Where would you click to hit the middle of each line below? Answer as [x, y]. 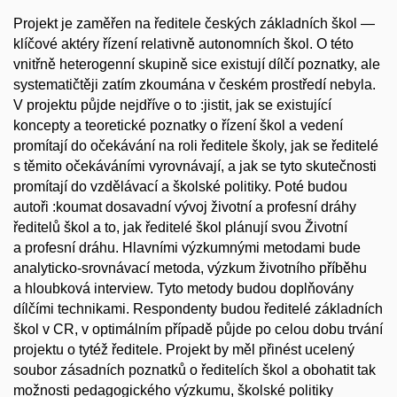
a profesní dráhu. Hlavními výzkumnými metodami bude [187, 248]
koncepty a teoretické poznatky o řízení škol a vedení [178, 126]
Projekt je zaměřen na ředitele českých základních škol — [194, 24]
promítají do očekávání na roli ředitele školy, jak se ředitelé [196, 146]
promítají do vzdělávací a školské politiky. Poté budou [180, 187]
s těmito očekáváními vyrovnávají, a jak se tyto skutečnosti [195, 167]
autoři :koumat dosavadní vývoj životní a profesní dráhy [185, 207]
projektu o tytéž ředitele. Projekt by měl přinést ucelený [184, 350]
